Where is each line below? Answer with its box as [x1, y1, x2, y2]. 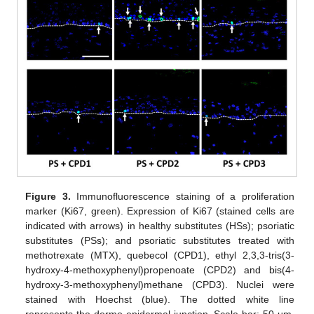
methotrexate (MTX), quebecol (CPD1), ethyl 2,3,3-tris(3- [25, 249, 294, 261]
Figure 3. [25, 190, 71, 202]
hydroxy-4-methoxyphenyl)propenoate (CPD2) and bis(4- [25, 264, 294, 275]
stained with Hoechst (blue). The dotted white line [25, 293, 294, 305]
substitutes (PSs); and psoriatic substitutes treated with [25, 234, 294, 246]
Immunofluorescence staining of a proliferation [70, 190, 294, 202]
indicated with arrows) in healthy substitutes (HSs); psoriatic [25, 219, 294, 231]
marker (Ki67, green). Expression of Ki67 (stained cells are [25, 205, 294, 217]
